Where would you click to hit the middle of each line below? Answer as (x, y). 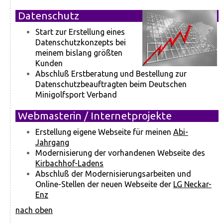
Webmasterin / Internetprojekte (95, 115)
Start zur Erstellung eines (80, 32)
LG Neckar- (192, 184)
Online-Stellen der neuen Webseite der (104, 184)
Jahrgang (52, 142)
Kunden (49, 63)
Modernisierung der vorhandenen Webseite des (120, 153)
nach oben (34, 210)
